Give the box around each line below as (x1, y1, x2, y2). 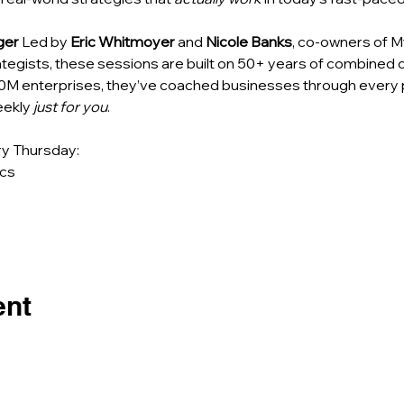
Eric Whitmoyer (69, 32, 175, 50)
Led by (18, 32, 70, 50)
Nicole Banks (205, 32, 292, 50)
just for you (32, 97, 107, 115)
